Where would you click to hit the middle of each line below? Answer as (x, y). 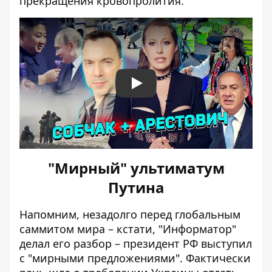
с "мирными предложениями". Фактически (135, 258)
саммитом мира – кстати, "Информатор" (128, 229)
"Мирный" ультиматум (136, 168)
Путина (136, 187)
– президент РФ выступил (182, 243)
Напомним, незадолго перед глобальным (130, 214)
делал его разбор (66, 243)
